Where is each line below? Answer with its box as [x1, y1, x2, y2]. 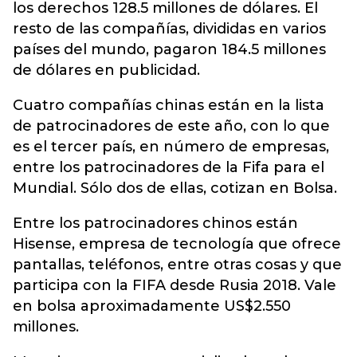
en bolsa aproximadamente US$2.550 [13, 297, 291, 316]
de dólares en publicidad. [13, 61, 200, 80]
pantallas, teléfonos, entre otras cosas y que [13, 256, 342, 274]
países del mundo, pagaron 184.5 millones [13, 41, 326, 59]
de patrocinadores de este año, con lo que [13, 117, 330, 135]
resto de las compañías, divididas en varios [13, 20, 326, 38]
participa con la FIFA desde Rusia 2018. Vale [13, 277, 336, 295]
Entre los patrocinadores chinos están [13, 214, 298, 233]
